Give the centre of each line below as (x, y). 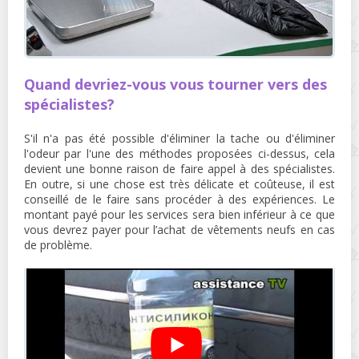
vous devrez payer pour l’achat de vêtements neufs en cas (179, 229)
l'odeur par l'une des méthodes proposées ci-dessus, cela (179, 153)
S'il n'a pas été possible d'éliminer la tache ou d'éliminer (179, 138)
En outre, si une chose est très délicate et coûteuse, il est (179, 184)
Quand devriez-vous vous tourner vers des (175, 84)
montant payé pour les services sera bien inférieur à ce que (179, 214)
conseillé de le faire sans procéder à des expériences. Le (179, 199)
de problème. (58, 244)
